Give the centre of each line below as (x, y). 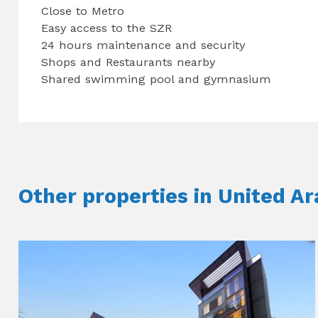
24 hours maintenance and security (143, 45)
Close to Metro (83, 11)
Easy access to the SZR (107, 28)
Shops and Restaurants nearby (128, 62)
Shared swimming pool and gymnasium (157, 79)
